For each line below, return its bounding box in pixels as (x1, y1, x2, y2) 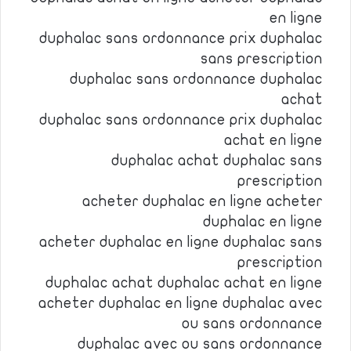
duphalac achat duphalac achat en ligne (45, 275, 323, 291)
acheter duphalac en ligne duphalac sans (39, 234, 323, 250)
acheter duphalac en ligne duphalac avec (38, 295, 323, 311)
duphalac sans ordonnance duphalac (70, 71, 323, 87)
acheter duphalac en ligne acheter (82, 194, 323, 209)
